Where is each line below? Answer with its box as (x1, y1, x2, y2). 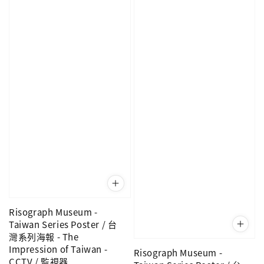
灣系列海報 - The (9, 230, 79, 243)
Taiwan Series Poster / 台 (9, 218, 117, 231)
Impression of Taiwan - (9, 243, 108, 256)
